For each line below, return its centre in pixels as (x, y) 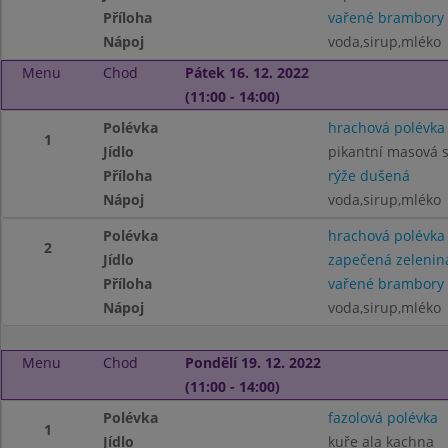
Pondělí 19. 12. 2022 (252, 362)
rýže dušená (368, 175)
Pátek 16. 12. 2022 (246, 72)
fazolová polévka (382, 417)
